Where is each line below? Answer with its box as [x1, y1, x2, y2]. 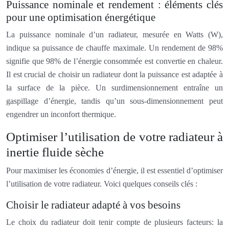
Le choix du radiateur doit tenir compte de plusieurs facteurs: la [6, 217, 223, 226]
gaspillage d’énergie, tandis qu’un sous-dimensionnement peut [6, 96, 223, 105]
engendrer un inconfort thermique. [6, 109, 116, 119]
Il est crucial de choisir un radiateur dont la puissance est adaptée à [6, 70, 223, 79]
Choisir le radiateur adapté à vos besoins [6, 198, 180, 211]
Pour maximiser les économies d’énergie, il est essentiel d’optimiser [6, 166, 223, 175]
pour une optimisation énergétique [6, 11, 155, 24]
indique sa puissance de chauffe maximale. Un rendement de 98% [6, 43, 223, 52]
